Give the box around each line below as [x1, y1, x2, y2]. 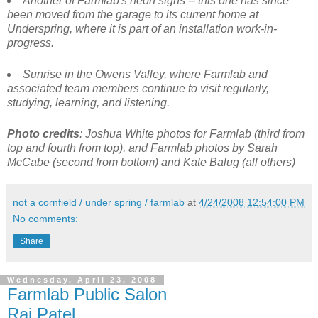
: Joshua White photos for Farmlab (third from [79, 127, 305, 140]
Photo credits [7, 127, 79, 140]
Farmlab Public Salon [7, 284, 167, 304]
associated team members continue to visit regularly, [7, 82, 269, 94]
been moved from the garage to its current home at [7, 8, 258, 21]
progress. [7, 36, 54, 49]
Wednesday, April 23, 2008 [7, 275, 157, 285]
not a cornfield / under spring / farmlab [13, 196, 185, 208]
